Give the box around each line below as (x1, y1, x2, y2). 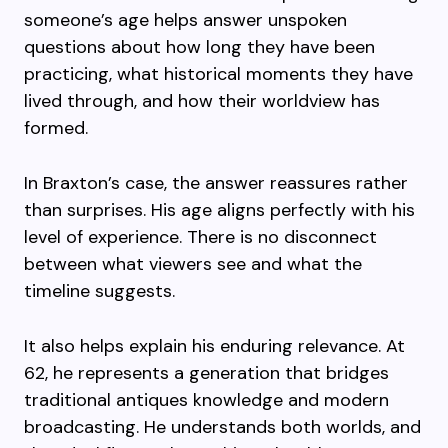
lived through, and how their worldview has (24, 89, 380, 113)
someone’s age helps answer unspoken (24, 8, 347, 32)
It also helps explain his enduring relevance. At (24, 334, 405, 358)
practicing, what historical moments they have (24, 62, 413, 86)
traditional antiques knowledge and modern (24, 388, 389, 412)
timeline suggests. (24, 279, 175, 303)
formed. (24, 116, 88, 140)
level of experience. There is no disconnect (24, 225, 377, 249)
